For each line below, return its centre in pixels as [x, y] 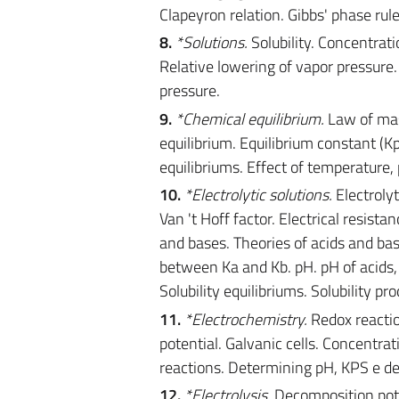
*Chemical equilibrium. [249, 118]
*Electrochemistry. [245, 319]
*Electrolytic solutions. [258, 195]
